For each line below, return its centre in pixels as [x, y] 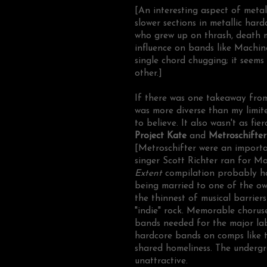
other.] [148, 74]
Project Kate [161, 136]
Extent [148, 174]
